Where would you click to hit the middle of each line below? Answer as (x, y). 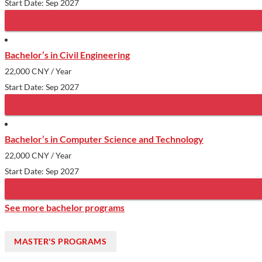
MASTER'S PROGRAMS (61, 241)
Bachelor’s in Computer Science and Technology (104, 139)
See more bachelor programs (65, 207)
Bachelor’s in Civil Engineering (67, 54)
